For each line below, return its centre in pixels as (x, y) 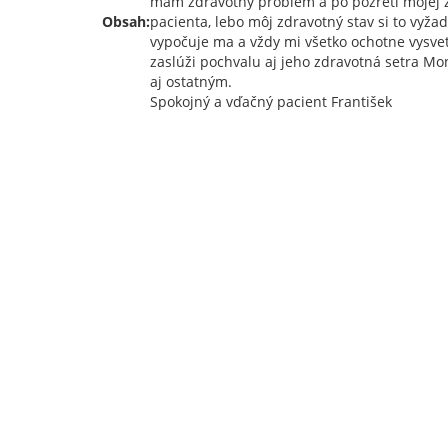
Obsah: (126, 21)
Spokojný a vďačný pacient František (271, 101)
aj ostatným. (191, 81)
